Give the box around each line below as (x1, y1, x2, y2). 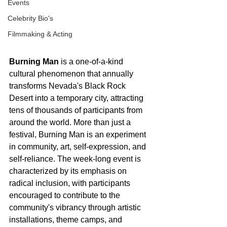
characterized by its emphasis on (9, 166, 129, 175)
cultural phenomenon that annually (9, 69, 135, 78)
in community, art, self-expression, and (9, 142, 148, 151)
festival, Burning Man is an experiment (9, 130, 148, 139)
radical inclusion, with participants (9, 178, 132, 187)
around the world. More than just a (9, 118, 133, 127)
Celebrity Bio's (8, 14, 53, 22)
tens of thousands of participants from (9, 105, 144, 115)
